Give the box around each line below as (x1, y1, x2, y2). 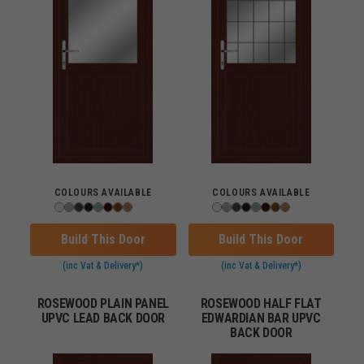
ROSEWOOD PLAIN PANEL (37, 296, 169, 311)
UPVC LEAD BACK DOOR (41, 310, 165, 326)
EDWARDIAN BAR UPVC (201, 310, 321, 326)
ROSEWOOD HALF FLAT (200, 296, 322, 311)
